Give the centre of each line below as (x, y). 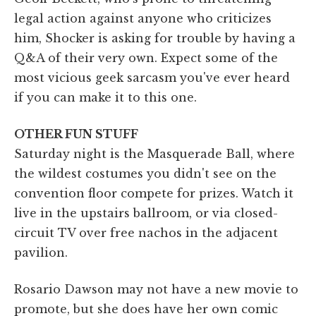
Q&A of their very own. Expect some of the (146, 57)
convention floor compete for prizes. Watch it (154, 193)
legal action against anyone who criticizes (143, 18)
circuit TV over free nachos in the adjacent (146, 232)
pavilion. (41, 252)
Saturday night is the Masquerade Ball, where (154, 153)
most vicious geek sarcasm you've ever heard (152, 77)
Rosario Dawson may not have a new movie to (156, 289)
